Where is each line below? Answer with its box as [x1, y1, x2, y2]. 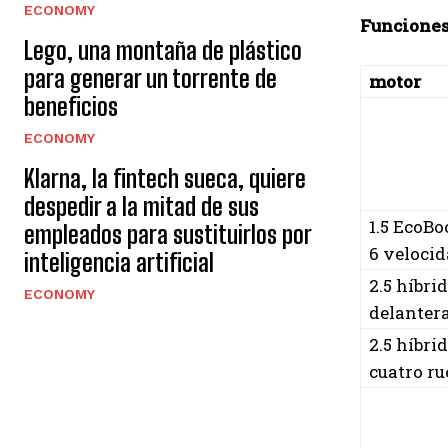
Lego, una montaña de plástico [24, 36, 302, 65]
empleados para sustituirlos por [24, 220, 312, 249]
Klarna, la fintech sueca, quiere [24, 164, 306, 193]
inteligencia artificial [24, 248, 214, 277]
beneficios [24, 92, 118, 121]
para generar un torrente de [24, 64, 277, 93]
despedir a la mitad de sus [24, 192, 259, 221]
